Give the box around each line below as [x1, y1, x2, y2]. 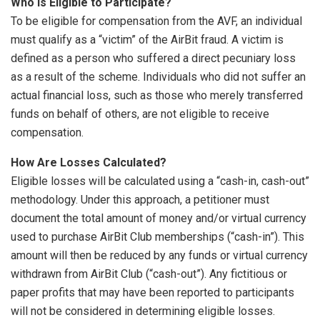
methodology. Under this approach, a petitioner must [11, 192, 269, 206]
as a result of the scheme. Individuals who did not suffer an [11, 69, 306, 84]
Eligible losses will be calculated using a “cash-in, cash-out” [11, 174, 309, 188]
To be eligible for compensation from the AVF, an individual [11, 14, 302, 28]
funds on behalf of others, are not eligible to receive [11, 106, 269, 121]
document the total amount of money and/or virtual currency [11, 211, 306, 225]
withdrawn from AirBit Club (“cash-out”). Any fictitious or [11, 266, 287, 281]
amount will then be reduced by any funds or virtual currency [11, 248, 308, 262]
